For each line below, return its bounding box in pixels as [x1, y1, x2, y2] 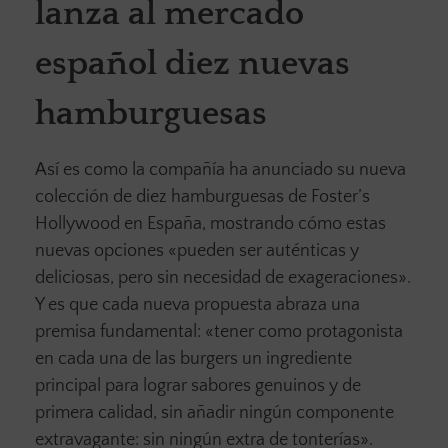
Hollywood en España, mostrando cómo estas [35, 213, 386, 234]
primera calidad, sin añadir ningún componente [35, 402, 394, 423]
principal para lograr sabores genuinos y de [35, 375, 361, 396]
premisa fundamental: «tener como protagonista [35, 321, 403, 342]
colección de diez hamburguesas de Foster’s [35, 186, 370, 207]
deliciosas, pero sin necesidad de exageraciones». [35, 267, 411, 288]
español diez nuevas [35, 46, 350, 84]
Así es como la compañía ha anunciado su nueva [35, 159, 406, 180]
